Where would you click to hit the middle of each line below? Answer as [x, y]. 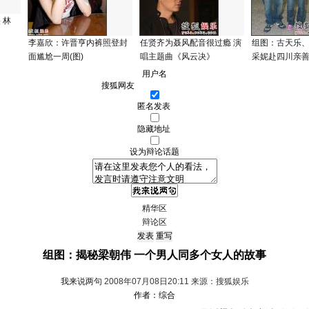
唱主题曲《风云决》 [177, 57]
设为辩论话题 [154, 152]
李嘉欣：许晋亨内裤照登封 [78, 43]
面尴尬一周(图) [56, 57]
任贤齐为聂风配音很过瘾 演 [191, 43]
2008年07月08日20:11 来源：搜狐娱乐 [175, 281]
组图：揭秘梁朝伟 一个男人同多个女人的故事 [154, 255]
